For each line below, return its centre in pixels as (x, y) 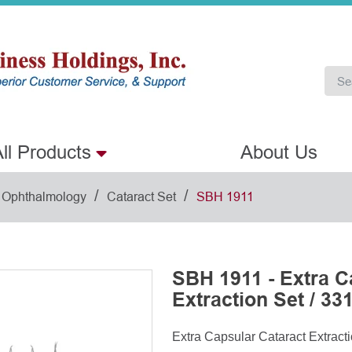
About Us (279, 152)
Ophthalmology (44, 197)
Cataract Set (141, 197)
